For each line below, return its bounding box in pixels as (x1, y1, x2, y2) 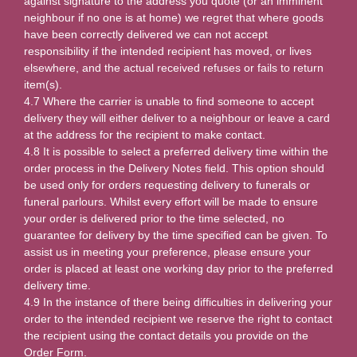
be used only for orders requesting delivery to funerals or (24, 178, 310, 191)
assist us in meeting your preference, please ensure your (24, 245, 311, 258)
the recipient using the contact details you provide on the (24, 328, 308, 342)
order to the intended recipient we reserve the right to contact (24, 312, 332, 325)
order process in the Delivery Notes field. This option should (24, 161, 324, 175)
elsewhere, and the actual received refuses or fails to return (24, 61, 324, 74)
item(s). (24, 77, 62, 91)
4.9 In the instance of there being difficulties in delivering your (24, 295, 332, 308)
